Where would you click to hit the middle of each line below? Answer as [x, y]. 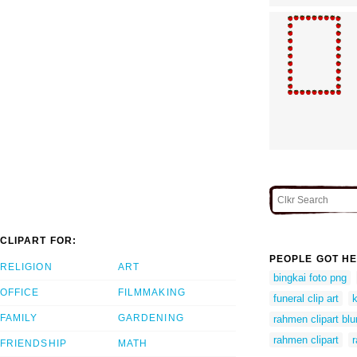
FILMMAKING [152, 293]
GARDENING [151, 318]
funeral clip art [306, 298]
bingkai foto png [310, 277]
